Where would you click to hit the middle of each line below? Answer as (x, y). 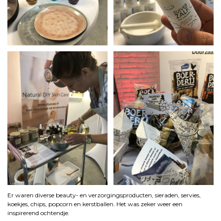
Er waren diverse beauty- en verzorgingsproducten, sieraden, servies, (104, 195)
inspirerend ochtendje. (38, 213)
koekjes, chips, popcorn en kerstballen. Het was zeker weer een (95, 204)
